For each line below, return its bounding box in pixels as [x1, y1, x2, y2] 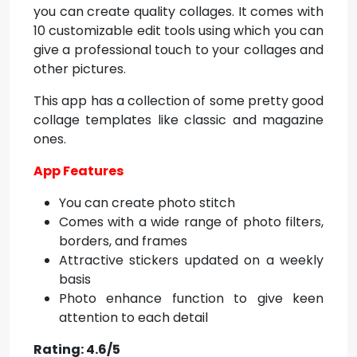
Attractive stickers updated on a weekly [59, 251, 324, 269]
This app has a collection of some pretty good [33, 92, 324, 110]
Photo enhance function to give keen [59, 289, 324, 308]
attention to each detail [59, 308, 208, 327]
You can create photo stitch [59, 194, 235, 212]
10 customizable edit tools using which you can [33, 22, 324, 40]
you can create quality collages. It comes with [33, 2, 324, 21]
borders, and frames [59, 232, 187, 250]
